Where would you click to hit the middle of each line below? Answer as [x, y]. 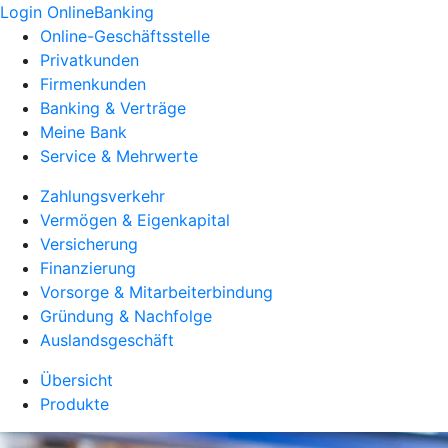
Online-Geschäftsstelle [125, 36]
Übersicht [76, 380]
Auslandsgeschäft [107, 340]
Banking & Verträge [113, 108]
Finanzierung [88, 268]
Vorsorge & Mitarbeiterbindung [156, 292]
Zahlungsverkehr [102, 196]
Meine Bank [83, 132]
